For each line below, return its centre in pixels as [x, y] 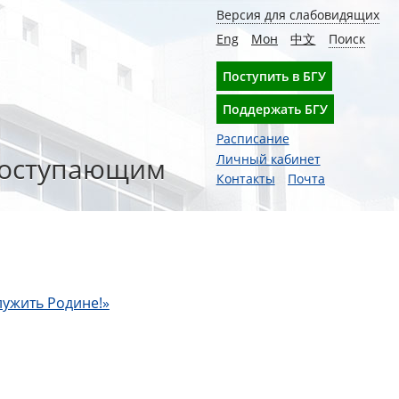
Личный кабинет [268, 159]
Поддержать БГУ [275, 109]
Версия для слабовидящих [297, 15]
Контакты [245, 179]
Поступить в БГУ [274, 76]
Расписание [252, 139]
